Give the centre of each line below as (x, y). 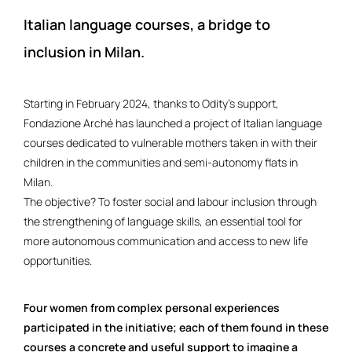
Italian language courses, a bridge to (147, 25)
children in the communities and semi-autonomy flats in (161, 163)
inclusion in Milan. (86, 52)
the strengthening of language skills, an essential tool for (163, 222)
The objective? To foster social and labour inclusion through (170, 202)
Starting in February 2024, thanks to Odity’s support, (151, 104)
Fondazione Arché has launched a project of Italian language (173, 123)
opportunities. (59, 261)
